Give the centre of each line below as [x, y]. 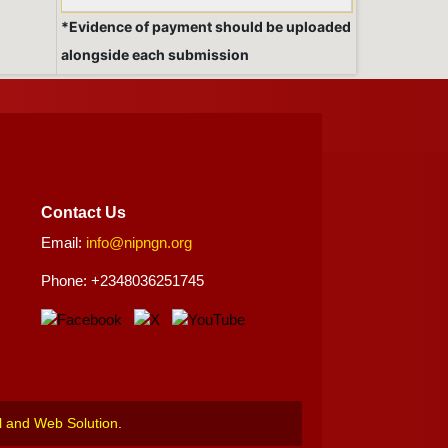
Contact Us [84, 213]
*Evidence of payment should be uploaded [206, 27]
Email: [64, 243]
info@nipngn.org [139, 243]
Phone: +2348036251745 [123, 281]
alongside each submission [155, 55]
